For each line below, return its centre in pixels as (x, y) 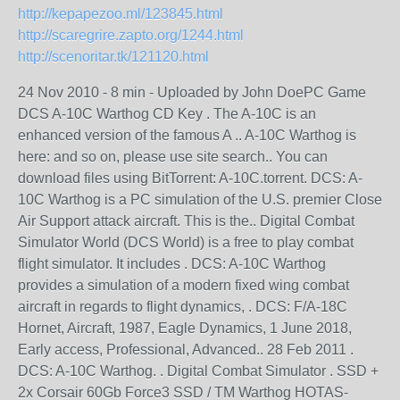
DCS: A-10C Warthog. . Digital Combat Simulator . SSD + (198, 371)
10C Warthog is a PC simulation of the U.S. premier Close (200, 199)
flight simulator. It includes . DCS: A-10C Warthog (172, 263)
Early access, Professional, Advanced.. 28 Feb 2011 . (186, 349)
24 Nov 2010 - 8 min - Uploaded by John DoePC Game (192, 92)
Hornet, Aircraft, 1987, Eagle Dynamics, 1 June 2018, (185, 328)
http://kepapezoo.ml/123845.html (121, 13)
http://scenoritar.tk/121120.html (113, 56)
